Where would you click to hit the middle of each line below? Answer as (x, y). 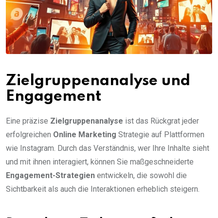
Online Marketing (85, 134)
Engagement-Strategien (50, 175)
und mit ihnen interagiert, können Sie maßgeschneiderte (100, 162)
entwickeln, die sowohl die (141, 175)
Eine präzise (28, 121)
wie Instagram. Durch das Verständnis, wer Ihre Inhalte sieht (108, 148)
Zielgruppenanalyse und (98, 81)
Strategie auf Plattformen (160, 134)
